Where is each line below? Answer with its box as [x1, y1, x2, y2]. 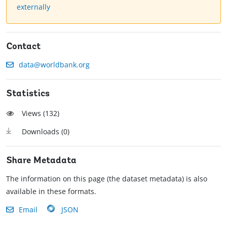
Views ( [22, 108, 45, 119]
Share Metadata [6, 156, 77, 166]
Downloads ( [22, 127, 63, 137]
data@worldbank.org [19, 60, 90, 70]
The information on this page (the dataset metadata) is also [6, 174, 207, 184]
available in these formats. [6, 186, 96, 197]
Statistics [6, 89, 50, 99]
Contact [6, 42, 41, 52]
